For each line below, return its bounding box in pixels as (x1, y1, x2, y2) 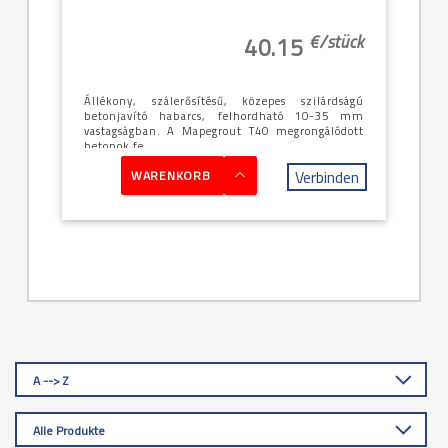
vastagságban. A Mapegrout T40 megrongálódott (84, 122, 167, 140)
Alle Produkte (33, 421, 105, 441)
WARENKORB (131, 166, 211, 186)
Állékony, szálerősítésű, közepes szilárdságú (84, 92, 364, 110)
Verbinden (295, 165, 359, 190)
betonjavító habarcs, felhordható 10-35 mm (84, 107, 364, 125)
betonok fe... (84, 137, 156, 155)
